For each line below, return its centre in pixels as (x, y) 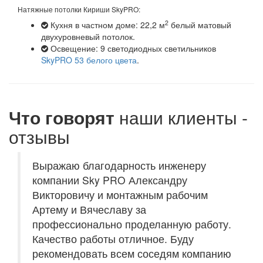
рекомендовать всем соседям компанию (132, 254)
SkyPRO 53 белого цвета (89, 60)
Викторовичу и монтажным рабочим (120, 195)
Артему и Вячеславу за (89, 210)
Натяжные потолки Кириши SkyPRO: (79, 9)
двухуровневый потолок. (88, 37)
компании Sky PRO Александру (110, 180)
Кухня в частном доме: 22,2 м (107, 25)
